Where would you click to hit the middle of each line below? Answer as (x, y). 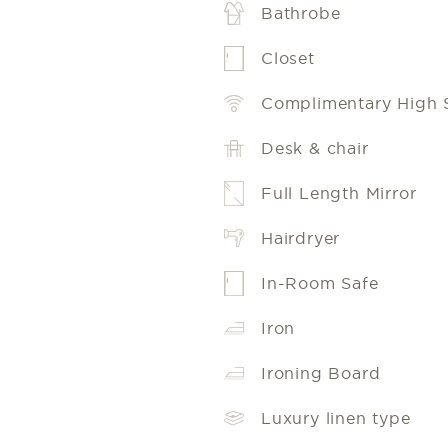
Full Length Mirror (339, 193)
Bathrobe (301, 13)
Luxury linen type (336, 418)
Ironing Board (321, 373)
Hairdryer (301, 238)
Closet (288, 58)
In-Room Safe (320, 283)
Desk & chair (315, 148)
